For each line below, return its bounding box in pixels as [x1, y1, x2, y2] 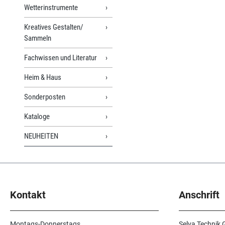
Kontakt [10, 189, 46, 201]
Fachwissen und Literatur [24, 53, 97, 62]
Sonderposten [24, 92, 65, 101]
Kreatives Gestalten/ [24, 22, 83, 32]
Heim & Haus [24, 72, 61, 82]
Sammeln [24, 33, 51, 43]
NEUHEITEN [24, 131, 58, 141]
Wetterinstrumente [24, 3, 78, 12]
